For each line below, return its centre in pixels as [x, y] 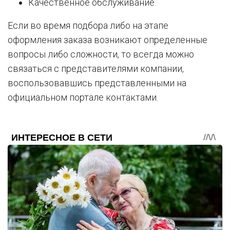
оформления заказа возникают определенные [108, 40]
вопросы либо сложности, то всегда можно [101, 54]
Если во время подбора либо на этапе [88, 26]
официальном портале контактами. [83, 98]
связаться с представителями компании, [96, 69]
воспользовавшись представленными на [97, 83]
